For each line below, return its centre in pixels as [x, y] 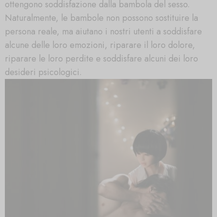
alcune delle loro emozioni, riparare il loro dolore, [100, 45]
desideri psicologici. [43, 72]
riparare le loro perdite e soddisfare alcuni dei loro [101, 58]
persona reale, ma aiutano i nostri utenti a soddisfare [103, 31]
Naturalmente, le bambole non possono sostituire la [101, 18]
